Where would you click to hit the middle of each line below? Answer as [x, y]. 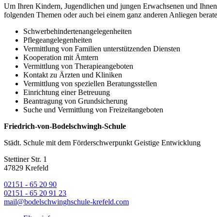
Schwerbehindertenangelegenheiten [77, 31]
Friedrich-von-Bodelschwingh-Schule [65, 126]
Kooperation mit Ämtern [61, 58]
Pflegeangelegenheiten [58, 40]
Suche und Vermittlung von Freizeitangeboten [93, 110]
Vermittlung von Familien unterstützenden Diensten [102, 49]
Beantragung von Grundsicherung [75, 101]
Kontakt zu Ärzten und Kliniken [73, 75]
